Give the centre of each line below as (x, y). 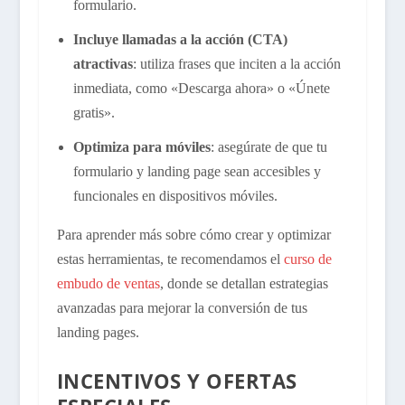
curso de (307, 259)
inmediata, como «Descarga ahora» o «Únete (201, 88)
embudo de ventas (108, 284)
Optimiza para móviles (141, 147)
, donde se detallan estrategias (244, 284)
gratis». (94, 113)
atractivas (103, 64)
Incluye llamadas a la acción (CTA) (180, 39)
